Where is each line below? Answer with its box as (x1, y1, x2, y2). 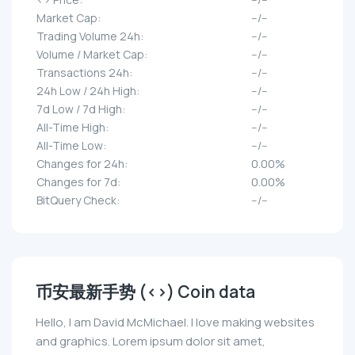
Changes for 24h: (36, 156, 128, 172)
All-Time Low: (36, 138, 106, 154)
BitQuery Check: (36, 193, 120, 208)
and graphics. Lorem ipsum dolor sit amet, (36, 333, 265, 350)
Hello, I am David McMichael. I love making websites (36, 314, 315, 331)
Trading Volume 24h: (36, 29, 143, 44)
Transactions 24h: (36, 65, 132, 81)
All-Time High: (36, 120, 109, 136)
